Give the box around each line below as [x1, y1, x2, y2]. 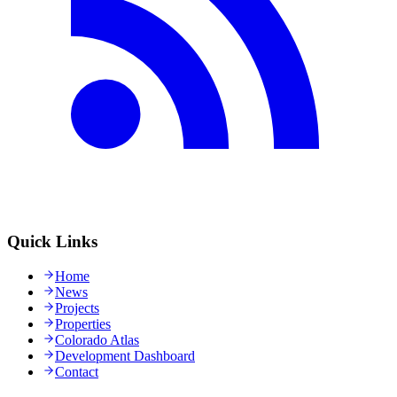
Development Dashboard [55, 347, 195, 363]
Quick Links [7, 232, 97, 252]
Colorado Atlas [55, 331, 139, 347]
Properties [55, 315, 111, 331]
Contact [55, 363, 98, 379]
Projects [55, 300, 99, 315]
